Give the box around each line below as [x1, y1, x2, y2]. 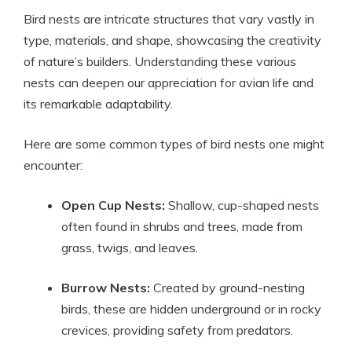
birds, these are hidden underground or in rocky [61, 301, 321, 317]
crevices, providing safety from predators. [61, 322, 293, 339]
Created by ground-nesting [150, 280, 305, 296]
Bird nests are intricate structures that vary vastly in [24, 11, 314, 27]
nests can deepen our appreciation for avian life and [24, 75, 313, 91]
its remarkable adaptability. [24, 96, 173, 112]
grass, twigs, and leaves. [61, 240, 198, 256]
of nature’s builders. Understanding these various [24, 53, 296, 70]
